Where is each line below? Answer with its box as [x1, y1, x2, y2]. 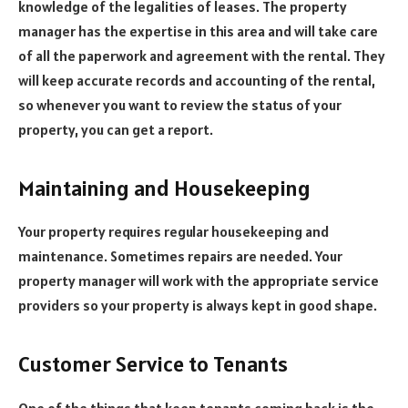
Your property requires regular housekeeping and [18, 222, 329, 241]
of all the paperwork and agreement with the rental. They [18, 46, 385, 66]
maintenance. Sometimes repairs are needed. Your [18, 247, 342, 266]
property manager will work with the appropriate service [18, 271, 379, 291]
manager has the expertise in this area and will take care [18, 22, 378, 41]
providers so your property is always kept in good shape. [18, 296, 377, 315]
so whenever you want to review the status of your [18, 96, 342, 115]
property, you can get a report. [18, 120, 213, 139]
